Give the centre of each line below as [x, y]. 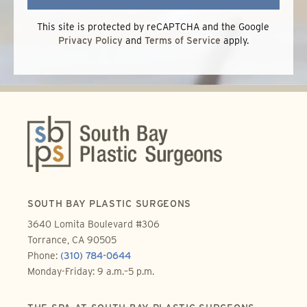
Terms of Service [182, 40]
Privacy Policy [90, 40]
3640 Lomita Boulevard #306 [94, 224]
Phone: [44, 256]
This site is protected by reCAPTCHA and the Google [153, 26]
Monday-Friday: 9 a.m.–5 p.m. [91, 272]
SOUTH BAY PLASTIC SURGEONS [110, 204]
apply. [234, 40]
